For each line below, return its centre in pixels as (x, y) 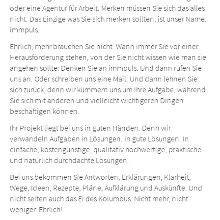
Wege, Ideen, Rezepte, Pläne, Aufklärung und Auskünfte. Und (106, 188)
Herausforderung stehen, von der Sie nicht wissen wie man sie (108, 57)
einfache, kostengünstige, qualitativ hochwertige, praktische (106, 150)
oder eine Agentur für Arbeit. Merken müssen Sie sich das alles (107, 8)
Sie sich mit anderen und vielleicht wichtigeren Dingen (97, 100)
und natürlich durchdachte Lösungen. (69, 160)
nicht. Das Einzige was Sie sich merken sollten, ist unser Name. (108, 19)
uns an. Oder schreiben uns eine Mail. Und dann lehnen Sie (104, 79)
